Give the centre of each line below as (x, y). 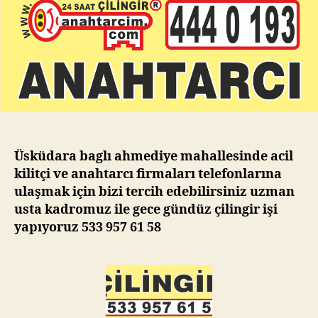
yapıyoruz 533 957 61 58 (88, 227)
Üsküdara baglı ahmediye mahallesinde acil (154, 156)
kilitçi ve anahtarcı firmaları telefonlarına (148, 174)
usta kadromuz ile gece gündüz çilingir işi (146, 209)
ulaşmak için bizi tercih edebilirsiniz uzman (154, 192)
